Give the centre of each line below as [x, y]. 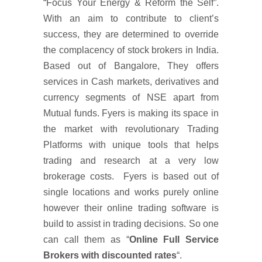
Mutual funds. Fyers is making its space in [131, 113]
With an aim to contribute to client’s [131, 18]
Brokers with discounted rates [110, 255]
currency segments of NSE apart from [131, 97]
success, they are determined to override [131, 34]
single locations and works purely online [131, 192]
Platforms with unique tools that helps [131, 145]
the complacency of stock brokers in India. [131, 50]
